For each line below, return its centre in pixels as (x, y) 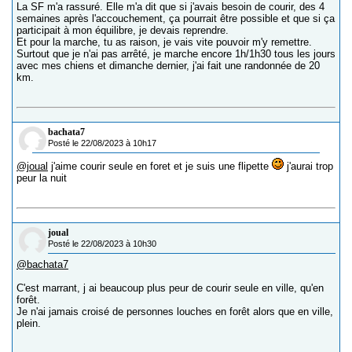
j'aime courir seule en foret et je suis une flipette (160, 166)
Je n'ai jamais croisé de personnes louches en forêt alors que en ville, (175, 312)
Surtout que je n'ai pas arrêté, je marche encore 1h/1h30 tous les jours (176, 54)
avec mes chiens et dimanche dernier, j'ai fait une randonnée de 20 (168, 66)
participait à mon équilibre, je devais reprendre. (123, 30)
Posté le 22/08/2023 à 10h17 (102, 143)
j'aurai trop (308, 166)
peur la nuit (42, 178)
